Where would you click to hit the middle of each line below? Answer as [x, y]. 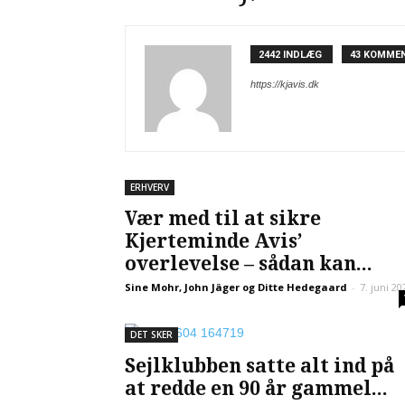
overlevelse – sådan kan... [249, 264]
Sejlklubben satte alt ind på [259, 366]
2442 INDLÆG [292, 55]
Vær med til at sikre [223, 218]
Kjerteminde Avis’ [213, 241]
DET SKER [151, 334]
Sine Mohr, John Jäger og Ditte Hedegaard [236, 287]
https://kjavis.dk [285, 84]
